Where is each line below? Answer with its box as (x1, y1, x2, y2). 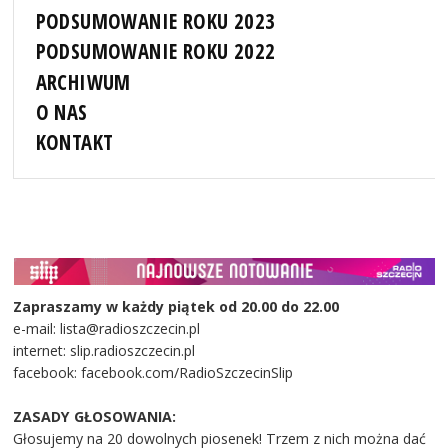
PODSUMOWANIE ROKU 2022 (35, 37, 276, 66)
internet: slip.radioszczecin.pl (13, 340, 196, 360)
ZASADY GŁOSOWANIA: (13, 406, 177, 426)
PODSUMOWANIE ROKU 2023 (35, 7, 276, 36)
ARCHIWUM (35, 67, 131, 96)
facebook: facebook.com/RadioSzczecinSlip (13, 362, 294, 382)
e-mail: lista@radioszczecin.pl (13, 318, 205, 338)
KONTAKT (35, 127, 114, 156)
